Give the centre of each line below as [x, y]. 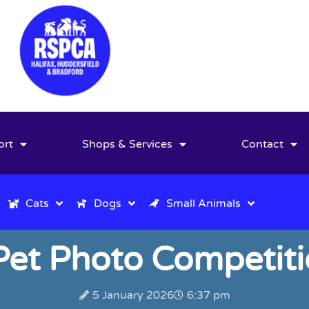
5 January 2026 [133, 295]
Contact [263, 144]
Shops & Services [128, 144]
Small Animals [203, 203]
